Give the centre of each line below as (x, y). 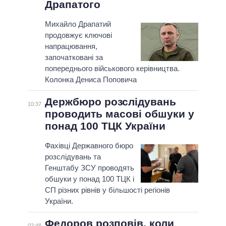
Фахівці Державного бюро (89, 146)
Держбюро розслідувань (110, 102)
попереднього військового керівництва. (112, 69)
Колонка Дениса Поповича (91, 80)
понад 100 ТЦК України (105, 126)
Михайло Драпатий (78, 24)
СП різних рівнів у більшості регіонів (107, 190)
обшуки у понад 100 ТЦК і (89, 179)
